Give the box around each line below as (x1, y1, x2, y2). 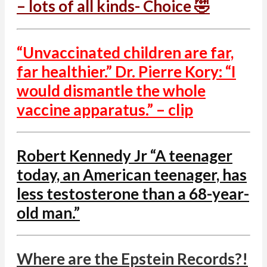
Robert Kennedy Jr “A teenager (17, 145, 232, 165)
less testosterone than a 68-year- (17, 184, 249, 203)
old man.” (17, 203, 80, 222)
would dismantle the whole (17, 80, 206, 100)
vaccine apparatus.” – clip (17, 100, 193, 119)
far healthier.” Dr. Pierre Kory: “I (17, 61, 236, 81)
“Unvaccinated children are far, (17, 42, 234, 62)
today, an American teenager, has (17, 164, 247, 184)
